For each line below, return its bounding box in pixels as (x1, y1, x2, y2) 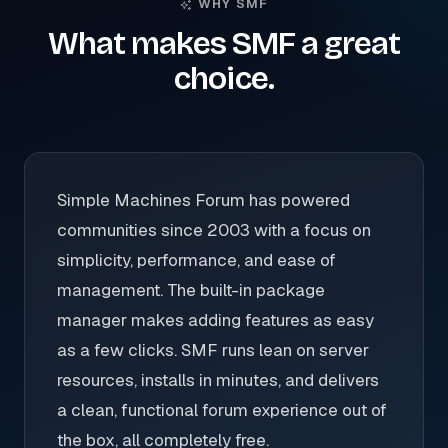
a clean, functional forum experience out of (57, 399, 387, 421)
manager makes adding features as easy (57, 309, 374, 331)
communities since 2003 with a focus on (57, 219, 371, 241)
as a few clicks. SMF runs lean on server (57, 339, 369, 361)
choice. (174, 59, 274, 98)
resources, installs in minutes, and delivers (57, 369, 379, 391)
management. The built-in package (57, 279, 325, 301)
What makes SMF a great (47, 24, 401, 63)
